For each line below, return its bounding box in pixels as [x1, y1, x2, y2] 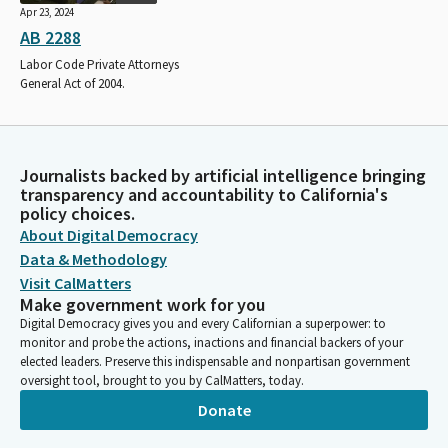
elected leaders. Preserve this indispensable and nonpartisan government [20, 353, 410, 370]
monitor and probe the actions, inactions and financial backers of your [20, 334, 403, 351]
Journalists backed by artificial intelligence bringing [20, 164, 426, 187]
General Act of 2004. [20, 74, 125, 92]
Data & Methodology [20, 249, 167, 269]
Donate [197, 399, 251, 420]
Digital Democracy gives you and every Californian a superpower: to [20, 315, 386, 332]
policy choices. [20, 202, 135, 225]
